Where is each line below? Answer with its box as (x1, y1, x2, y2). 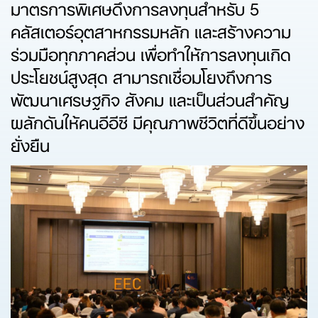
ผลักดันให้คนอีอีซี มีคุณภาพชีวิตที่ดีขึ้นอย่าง (11, 104, 305, 137)
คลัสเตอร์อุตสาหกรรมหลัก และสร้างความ (11, 13, 291, 46)
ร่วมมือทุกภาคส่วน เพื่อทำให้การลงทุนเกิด (11, 36, 291, 69)
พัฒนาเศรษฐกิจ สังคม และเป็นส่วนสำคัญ (11, 82, 289, 114)
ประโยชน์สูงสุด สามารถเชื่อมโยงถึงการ (11, 59, 272, 92)
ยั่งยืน (11, 127, 50, 160)
